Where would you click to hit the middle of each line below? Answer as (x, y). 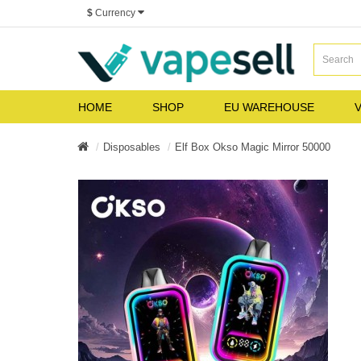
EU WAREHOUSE (269, 107)
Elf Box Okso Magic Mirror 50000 (253, 147)
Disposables (132, 147)
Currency (115, 12)
